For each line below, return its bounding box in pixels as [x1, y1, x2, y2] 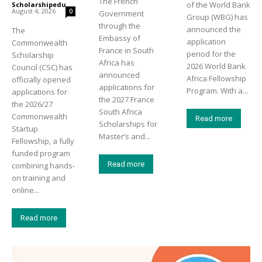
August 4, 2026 [12, 6, 56, 15]
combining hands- [12, 160, 75, 171]
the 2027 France [99, 94, 155, 105]
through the [99, 20, 141, 31]
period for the [186, 48, 236, 59]
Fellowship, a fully [12, 135, 74, 146]
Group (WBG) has [186, 11, 248, 22]
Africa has [99, 57, 135, 68]
